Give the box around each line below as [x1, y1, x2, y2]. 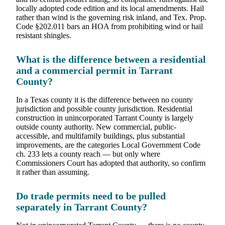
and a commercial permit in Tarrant [16, 65, 173, 76]
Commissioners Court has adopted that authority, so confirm [16, 158, 205, 167]
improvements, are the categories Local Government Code [16, 140, 200, 149]
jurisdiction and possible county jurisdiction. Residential [16, 104, 192, 113]
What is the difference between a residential [16, 54, 206, 65]
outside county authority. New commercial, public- [16, 122, 176, 131]
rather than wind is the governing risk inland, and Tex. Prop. [16, 13, 206, 22]
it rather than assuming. [16, 167, 89, 176]
